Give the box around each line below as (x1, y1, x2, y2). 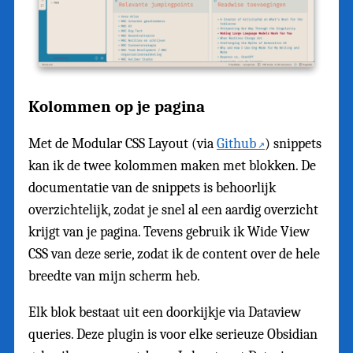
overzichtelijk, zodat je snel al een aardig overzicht (28, 202, 318, 219)
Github (217, 136, 256, 153)
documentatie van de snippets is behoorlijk (28, 180, 276, 197)
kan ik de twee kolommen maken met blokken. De (28, 158, 316, 175)
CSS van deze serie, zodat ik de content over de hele (28, 246, 320, 263)
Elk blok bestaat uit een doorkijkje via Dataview (28, 304, 301, 321)
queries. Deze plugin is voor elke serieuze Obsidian (28, 326, 318, 344)
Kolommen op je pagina (28, 97, 205, 117)
